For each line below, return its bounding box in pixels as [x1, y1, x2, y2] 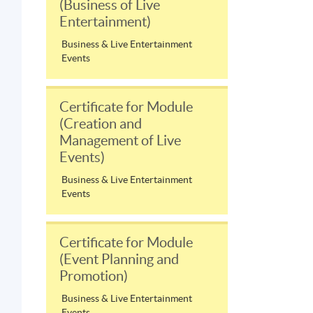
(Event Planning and [59, 252, 179, 268]
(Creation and [59, 116, 142, 132]
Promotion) [59, 268, 128, 284]
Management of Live [59, 133, 181, 149]
